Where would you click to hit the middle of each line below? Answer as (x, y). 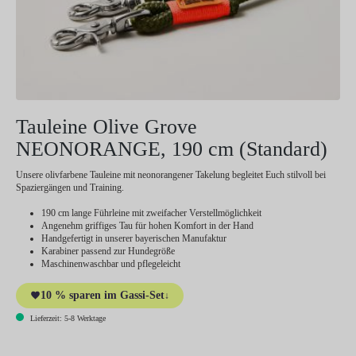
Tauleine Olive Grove (106, 126)
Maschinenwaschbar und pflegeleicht (111, 263)
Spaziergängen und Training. (70, 187)
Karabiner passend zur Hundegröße (108, 251)
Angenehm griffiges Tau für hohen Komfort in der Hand (147, 225)
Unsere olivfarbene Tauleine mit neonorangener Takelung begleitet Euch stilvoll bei (171, 174)
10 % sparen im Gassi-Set (103, 295)
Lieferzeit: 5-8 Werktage (67, 318)
